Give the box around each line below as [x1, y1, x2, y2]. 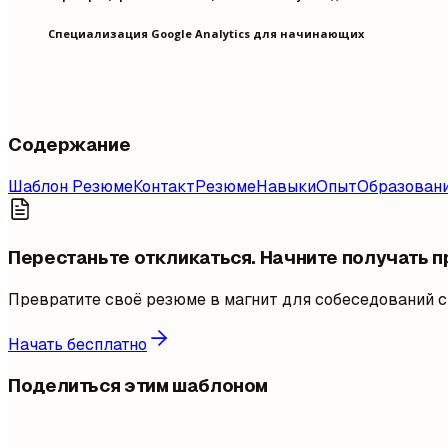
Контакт [133, 176, 195, 198]
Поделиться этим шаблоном [8, 373, 269, 399]
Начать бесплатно [8, 333, 147, 355]
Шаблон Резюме [8, 176, 133, 198]
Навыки [256, 176, 316, 198]
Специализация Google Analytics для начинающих [48, 25, 364, 41]
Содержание [8, 132, 131, 158]
